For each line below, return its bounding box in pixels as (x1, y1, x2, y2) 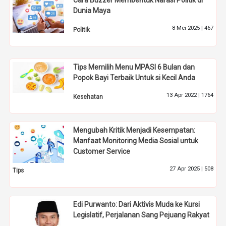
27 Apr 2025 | (169, 165, 204, 173)
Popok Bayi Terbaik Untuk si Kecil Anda (73, 73, 196, 82)
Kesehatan (73, 93, 103, 100)
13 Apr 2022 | (166, 91, 201, 98)
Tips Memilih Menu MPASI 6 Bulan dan (73, 63, 195, 71)
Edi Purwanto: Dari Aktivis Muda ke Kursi (73, 200, 200, 209)
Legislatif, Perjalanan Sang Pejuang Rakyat (73, 211, 210, 219)
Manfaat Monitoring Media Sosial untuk (73, 137, 199, 145)
